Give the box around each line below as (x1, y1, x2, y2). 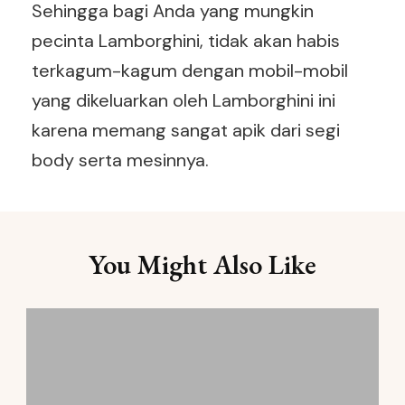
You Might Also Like (89, 247, 316, 282)
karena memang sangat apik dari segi (32, 118, 340, 142)
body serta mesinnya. (32, 148, 209, 172)
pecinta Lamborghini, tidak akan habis (32, 29, 340, 52)
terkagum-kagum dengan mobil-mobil (32, 59, 348, 82)
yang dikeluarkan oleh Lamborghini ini (32, 89, 335, 112)
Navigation (31, 251, 181, 294)
